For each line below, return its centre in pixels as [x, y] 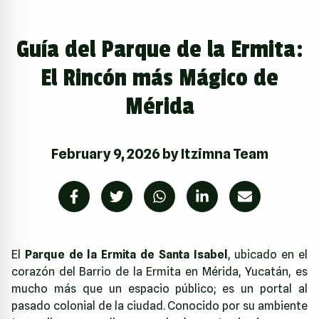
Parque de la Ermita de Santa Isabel [126, 255]
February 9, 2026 [105, 154]
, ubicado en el [268, 255]
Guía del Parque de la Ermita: [159, 50]
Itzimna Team [224, 154]
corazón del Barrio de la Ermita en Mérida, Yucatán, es [159, 272]
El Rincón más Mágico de [159, 79]
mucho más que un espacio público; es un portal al [159, 289]
